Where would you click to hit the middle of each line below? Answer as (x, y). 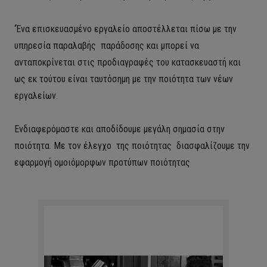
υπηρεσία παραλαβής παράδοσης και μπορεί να (107, 46)
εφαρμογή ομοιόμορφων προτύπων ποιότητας (102, 162)
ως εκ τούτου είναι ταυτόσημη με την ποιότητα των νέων (124, 79)
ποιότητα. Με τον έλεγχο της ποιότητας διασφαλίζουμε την (132, 146)
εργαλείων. (36, 96)
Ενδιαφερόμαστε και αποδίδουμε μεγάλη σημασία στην (119, 129)
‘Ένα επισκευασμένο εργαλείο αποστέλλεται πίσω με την (125, 29)
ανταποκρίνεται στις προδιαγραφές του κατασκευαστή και (128, 62)
